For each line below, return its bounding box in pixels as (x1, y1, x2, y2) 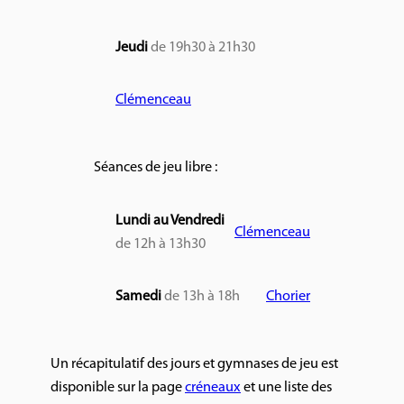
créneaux (185, 381, 241, 396)
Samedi (115, 289, 161, 305)
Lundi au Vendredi (115, 213, 225, 228)
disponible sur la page (50, 381, 185, 396)
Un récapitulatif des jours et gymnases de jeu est (50, 357, 338, 372)
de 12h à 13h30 (115, 236, 206, 252)
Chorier (266, 289, 310, 305)
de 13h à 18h (164, 289, 240, 305)
